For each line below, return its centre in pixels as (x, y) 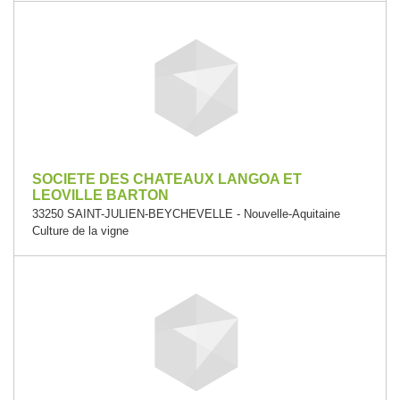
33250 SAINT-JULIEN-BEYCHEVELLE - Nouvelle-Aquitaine (186, 214)
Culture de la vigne (80, 231)
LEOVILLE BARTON (100, 195)
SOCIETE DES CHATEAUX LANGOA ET (167, 179)
